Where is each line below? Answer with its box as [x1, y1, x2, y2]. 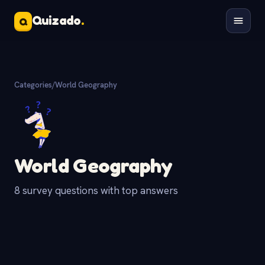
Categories [14, 80, 52, 90]
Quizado [32, 13, 81, 28]
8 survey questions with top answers [14, 184, 178, 198]
